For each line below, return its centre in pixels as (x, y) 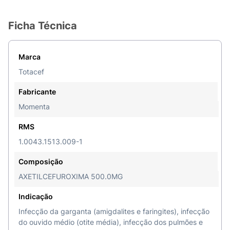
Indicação (36, 196)
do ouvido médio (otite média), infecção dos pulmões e (111, 222)
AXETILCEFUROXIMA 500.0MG (71, 176)
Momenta (34, 107)
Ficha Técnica (43, 26)
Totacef (31, 72)
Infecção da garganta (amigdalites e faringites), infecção (114, 211)
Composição (41, 161)
